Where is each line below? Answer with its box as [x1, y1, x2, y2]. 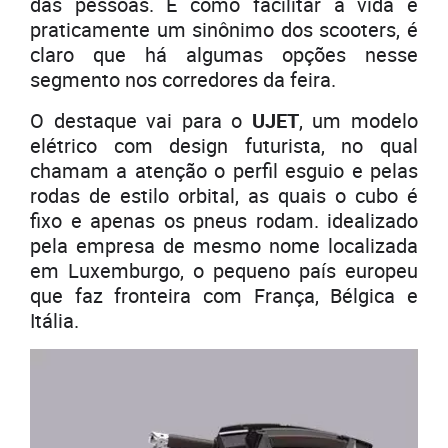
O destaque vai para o [30, 107, 252, 135]
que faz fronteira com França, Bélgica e [30, 282, 418, 310]
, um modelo [298, 107, 419, 135]
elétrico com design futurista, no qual [30, 132, 418, 160]
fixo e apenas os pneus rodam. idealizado [30, 207, 418, 235]
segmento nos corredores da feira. [30, 66, 336, 94]
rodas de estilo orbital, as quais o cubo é [30, 182, 418, 210]
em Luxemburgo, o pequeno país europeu [30, 257, 418, 285]
